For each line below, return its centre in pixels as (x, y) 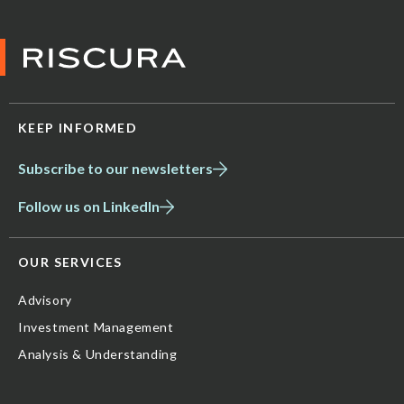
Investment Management (96, 326)
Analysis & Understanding (98, 353)
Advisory (45, 299)
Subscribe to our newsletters (115, 169)
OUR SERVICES (70, 262)
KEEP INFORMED (78, 127)
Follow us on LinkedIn (89, 207)
